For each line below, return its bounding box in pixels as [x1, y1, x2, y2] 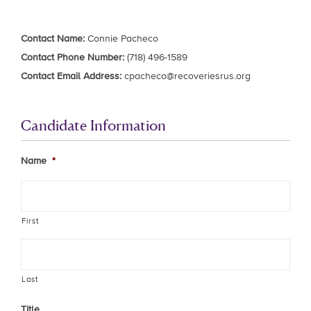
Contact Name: [21, 33, 85, 44]
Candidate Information [21, 115, 166, 134]
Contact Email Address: [21, 71, 121, 81]
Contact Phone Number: [21, 52, 124, 62]
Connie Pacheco [85, 33, 158, 44]
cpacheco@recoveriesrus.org [124, 71, 251, 81]
